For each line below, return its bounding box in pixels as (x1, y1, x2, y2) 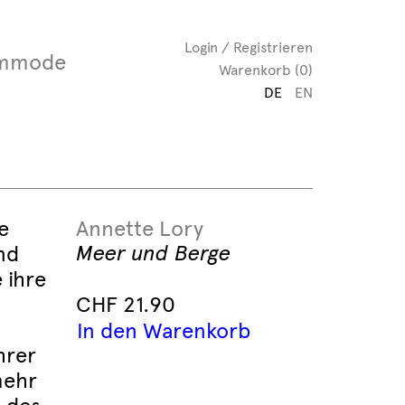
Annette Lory (75, 215, 203, 242)
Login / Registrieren (184, 39, 313, 56)
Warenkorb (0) (219, 61, 313, 79)
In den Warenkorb (76, 317, 250, 344)
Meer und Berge (75, 240, 231, 267)
